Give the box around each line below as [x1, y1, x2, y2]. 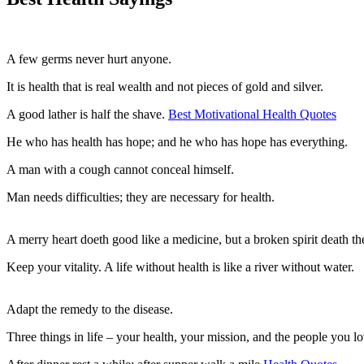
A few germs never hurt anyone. [6, 52, 171, 67]
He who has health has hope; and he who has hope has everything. [6, 135, 348, 149]
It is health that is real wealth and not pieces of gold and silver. [6, 80, 323, 94]
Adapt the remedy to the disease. [6, 302, 173, 317]
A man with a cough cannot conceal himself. [6, 162, 234, 177]
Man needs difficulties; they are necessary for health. [6, 190, 275, 205]
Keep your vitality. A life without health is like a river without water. [6, 260, 354, 275]
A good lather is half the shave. [6, 107, 168, 122]
